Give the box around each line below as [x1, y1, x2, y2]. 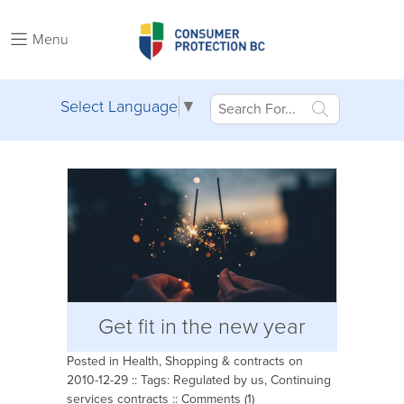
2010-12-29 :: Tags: [67, 372, 173, 388]
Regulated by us [173, 372, 264, 388]
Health [123, 353, 159, 369]
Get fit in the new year [98, 314, 306, 340]
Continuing [271, 372, 331, 388]
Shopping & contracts [165, 353, 285, 369]
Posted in [67, 353, 123, 369]
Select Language [60, 96, 178, 117]
